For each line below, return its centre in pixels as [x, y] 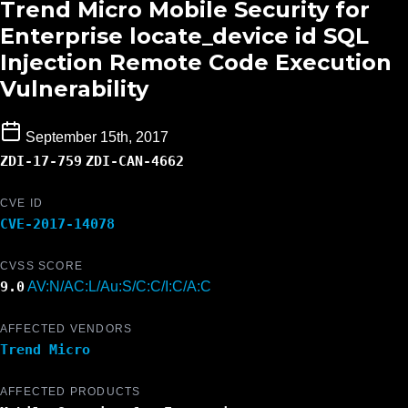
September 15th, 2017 [97, 138]
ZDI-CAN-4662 [135, 161]
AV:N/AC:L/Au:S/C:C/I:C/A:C [119, 287]
